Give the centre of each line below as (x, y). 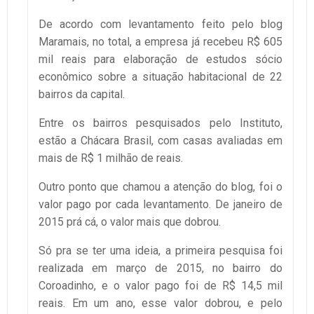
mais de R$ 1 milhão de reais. (111, 158)
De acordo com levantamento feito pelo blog (161, 24)
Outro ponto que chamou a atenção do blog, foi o (161, 186)
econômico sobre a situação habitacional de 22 (161, 76)
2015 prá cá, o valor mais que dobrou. (130, 221)
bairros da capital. (82, 94)
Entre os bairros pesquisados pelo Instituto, (161, 123)
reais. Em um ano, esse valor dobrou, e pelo (161, 303)
